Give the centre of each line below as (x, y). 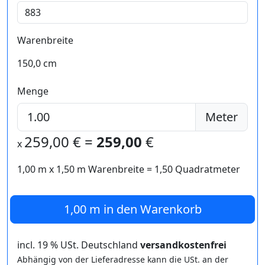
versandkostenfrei (183, 245)
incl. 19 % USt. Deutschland (79, 245)
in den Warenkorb (151, 209)
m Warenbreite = (114, 169)
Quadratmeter (206, 169)
